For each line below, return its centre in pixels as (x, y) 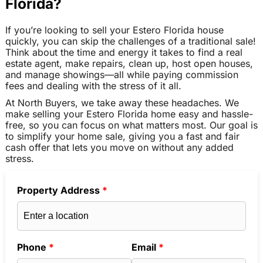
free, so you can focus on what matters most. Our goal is (131, 125)
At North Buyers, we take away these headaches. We (122, 103)
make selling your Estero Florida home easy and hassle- (129, 114)
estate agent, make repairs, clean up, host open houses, (129, 63)
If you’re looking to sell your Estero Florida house (114, 30)
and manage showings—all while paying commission (122, 74)
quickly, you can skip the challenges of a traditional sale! (130, 41)
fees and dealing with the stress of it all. (93, 85)
